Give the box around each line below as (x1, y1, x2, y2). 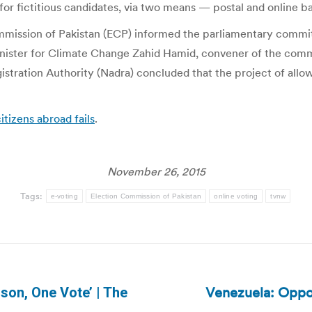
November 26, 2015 (107, 164, 205, 178)
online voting (214, 192, 258, 200)
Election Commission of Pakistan (90, 192, 202, 200)
